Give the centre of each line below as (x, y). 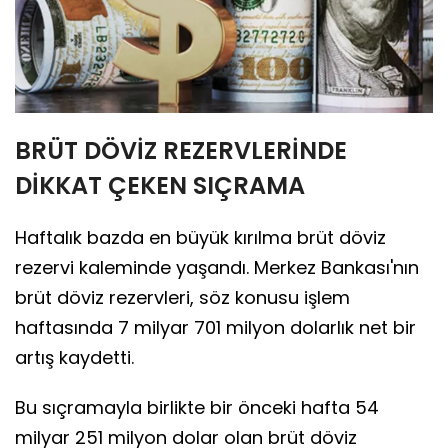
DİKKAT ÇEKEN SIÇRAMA (160, 186)
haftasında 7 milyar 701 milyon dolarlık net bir (215, 328)
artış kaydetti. (74, 358)
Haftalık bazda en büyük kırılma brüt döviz (200, 238)
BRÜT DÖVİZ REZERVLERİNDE (181, 151)
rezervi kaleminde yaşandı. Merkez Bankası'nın (217, 268)
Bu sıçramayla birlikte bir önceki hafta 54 (197, 408)
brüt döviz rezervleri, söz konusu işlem (182, 298)
